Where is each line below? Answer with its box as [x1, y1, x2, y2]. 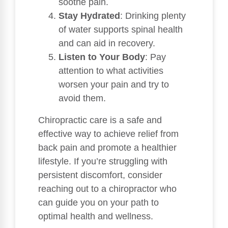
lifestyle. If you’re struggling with [38, 156, 167, 166]
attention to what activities [59, 65, 163, 76]
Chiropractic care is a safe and [38, 115, 162, 125]
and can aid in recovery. [59, 38, 155, 48]
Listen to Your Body [59, 51, 145, 62]
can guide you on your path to [38, 197, 159, 208]
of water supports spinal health [59, 24, 183, 35]
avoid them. [59, 93, 106, 103]
